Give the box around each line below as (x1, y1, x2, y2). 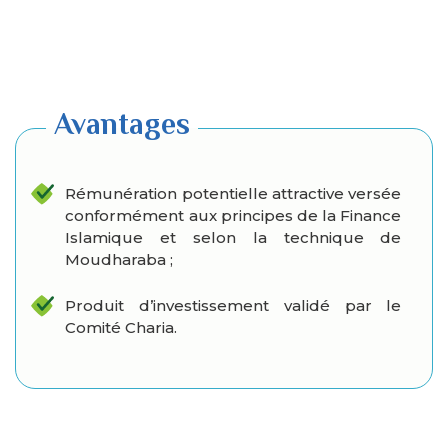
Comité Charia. (65, 318, 178, 338)
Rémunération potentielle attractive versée (65, 184, 402, 204)
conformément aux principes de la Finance (65, 206, 402, 226)
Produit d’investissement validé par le (65, 296, 402, 316)
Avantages (54, 107, 191, 142)
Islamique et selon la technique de (65, 228, 402, 248)
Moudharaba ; (65, 250, 174, 270)
